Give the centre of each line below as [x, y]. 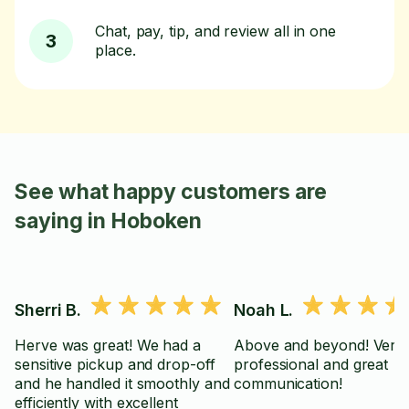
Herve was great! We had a [108, 345]
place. [115, 50]
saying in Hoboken [108, 221]
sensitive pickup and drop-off [115, 364]
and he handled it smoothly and [122, 383]
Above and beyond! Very [320, 345]
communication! [288, 383]
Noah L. [264, 310]
